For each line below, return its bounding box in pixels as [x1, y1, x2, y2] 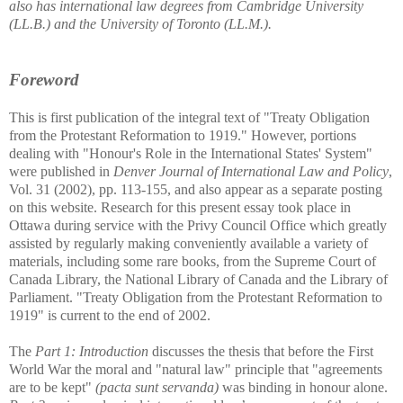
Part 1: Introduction [31, 343, 148, 359]
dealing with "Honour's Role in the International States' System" [9, 145, 372, 161]
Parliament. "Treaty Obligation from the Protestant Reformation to [9, 289, 382, 305]
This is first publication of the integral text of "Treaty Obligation [9, 109, 370, 125]
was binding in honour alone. [219, 379, 388, 395]
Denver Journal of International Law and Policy [113, 163, 389, 179]
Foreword [9, 69, 79, 89]
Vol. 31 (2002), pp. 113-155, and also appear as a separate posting [9, 181, 382, 197]
